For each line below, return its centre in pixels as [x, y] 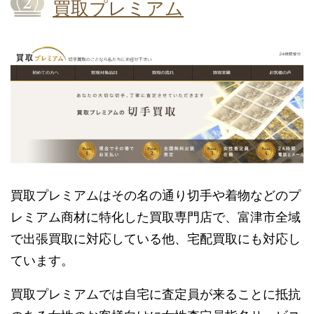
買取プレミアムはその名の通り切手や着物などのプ [156, 195]
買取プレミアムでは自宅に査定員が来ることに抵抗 [156, 295]
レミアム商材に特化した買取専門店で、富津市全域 [156, 217]
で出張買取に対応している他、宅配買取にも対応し [156, 239]
